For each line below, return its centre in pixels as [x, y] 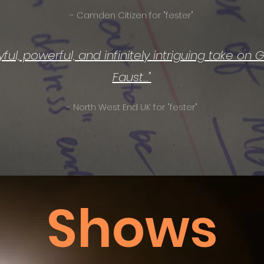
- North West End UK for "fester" [132, 107]
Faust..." [132, 77]
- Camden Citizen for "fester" [132, 15]
